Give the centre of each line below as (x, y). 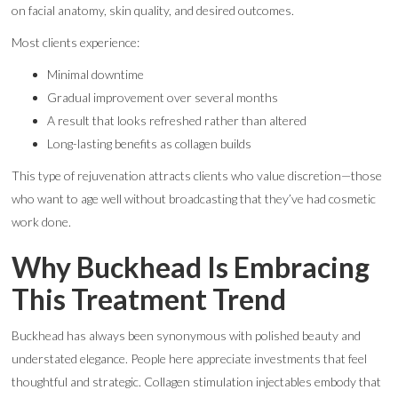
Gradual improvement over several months (163, 97)
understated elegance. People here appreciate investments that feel (190, 358)
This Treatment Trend (149, 299)
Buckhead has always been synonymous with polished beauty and (187, 335)
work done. (42, 222)
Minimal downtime (96, 74)
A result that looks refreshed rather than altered (177, 120)
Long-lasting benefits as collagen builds (150, 143)
